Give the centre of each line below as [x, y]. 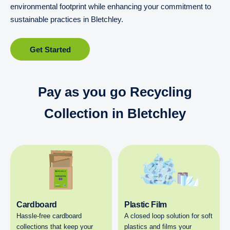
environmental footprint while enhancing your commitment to [111, 6]
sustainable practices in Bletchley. [67, 19]
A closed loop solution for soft [168, 216]
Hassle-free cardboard [49, 216]
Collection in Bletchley [115, 113]
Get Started [50, 49]
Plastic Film [146, 205]
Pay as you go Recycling [115, 92]
